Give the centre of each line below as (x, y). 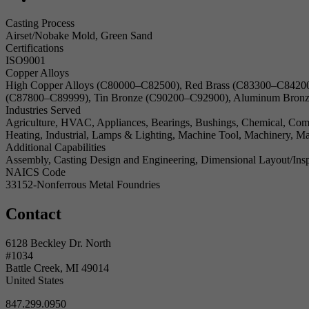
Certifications (34, 48)
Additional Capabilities (56, 147)
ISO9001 (26, 60)
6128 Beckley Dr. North (58, 243)
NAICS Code (36, 172)
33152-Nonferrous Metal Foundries (83, 184)
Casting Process (40, 23)
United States (34, 280)
